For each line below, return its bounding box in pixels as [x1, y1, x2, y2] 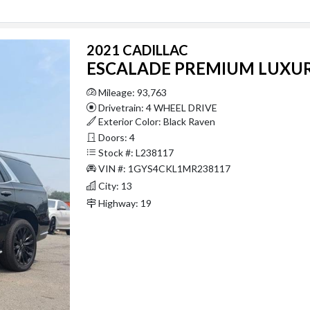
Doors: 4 [95, 131, 135, 143]
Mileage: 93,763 [95, 86, 167, 98]
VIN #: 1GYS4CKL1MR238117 [95, 162, 230, 174]
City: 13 [95, 179, 132, 192]
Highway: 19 [95, 197, 152, 209]
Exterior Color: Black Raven [95, 115, 215, 127]
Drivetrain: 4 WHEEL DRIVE [95, 101, 217, 113]
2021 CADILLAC [86, 41, 188, 58]
